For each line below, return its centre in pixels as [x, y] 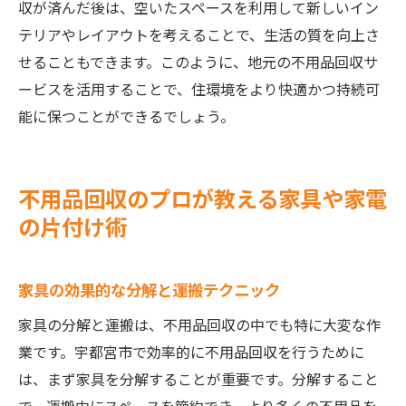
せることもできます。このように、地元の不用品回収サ [198, 62]
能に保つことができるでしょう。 [126, 116]
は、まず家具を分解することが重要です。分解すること [198, 379]
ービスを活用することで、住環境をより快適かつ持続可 [199, 89]
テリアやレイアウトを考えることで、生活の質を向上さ [199, 34]
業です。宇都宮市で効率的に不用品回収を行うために [191, 352]
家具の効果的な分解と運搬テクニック [149, 290]
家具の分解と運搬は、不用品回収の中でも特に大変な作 [199, 324]
